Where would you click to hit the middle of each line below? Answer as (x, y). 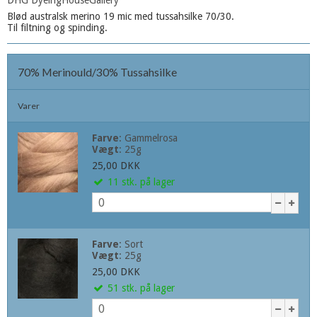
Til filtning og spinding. (57, 28)
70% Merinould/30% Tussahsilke (97, 72)
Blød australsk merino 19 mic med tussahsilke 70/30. (121, 17)
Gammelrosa (151, 138)
